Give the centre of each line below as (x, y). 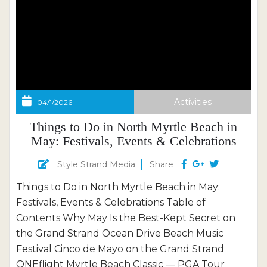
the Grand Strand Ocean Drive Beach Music (120, 233)
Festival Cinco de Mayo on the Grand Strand (120, 249)
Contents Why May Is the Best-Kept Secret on (126, 218)
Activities (193, 102)
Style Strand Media (96, 164)
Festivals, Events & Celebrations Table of (111, 202)
